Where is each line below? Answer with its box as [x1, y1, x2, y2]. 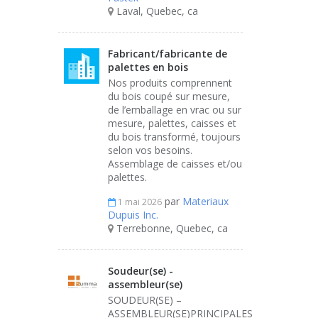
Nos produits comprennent [108, 76, 232, 89]
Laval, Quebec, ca [114, 4, 198, 18]
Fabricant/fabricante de [108, 47, 227, 60]
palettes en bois [108, 60, 188, 74]
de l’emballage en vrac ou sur [108, 103, 241, 116]
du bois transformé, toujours [108, 130, 241, 143]
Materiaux [182, 194, 229, 208]
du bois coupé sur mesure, [108, 89, 230, 103]
